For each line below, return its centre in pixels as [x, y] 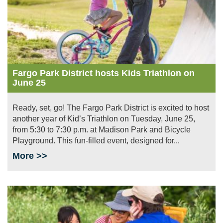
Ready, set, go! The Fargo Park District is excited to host [111, 108]
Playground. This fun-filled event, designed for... [96, 140]
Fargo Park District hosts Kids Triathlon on [104, 73]
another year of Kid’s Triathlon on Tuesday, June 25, [104, 118]
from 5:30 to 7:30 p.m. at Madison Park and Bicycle [102, 129]
